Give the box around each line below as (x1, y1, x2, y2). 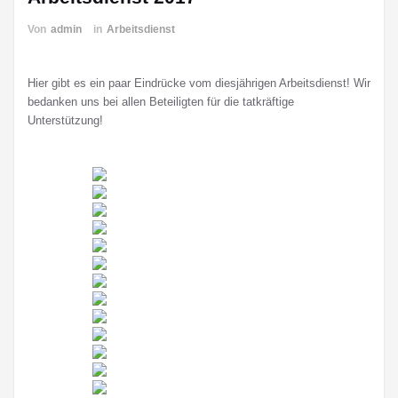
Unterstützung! (28, 114, 103, 127)
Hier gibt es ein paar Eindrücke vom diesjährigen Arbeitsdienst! (28, 76, 354, 90)
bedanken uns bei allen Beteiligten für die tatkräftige (28, 95, 294, 108)
